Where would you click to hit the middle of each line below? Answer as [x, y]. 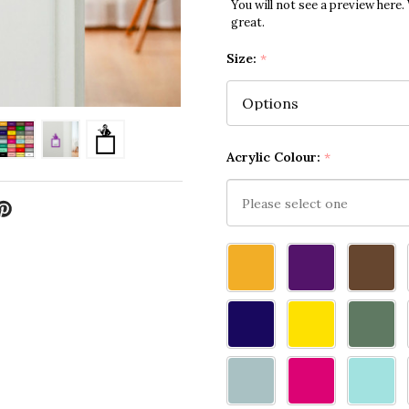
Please [249, 254]
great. [248, 23]
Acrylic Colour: [275, 157]
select [247, 276]
